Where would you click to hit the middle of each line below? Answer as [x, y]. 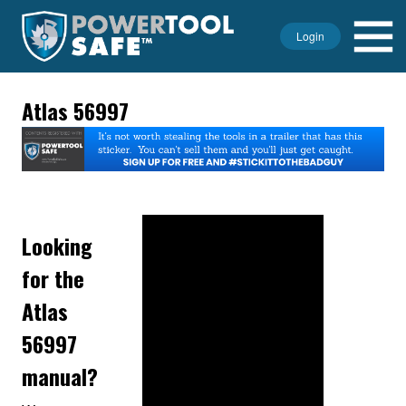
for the [53, 279]
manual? [60, 377]
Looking [57, 246]
